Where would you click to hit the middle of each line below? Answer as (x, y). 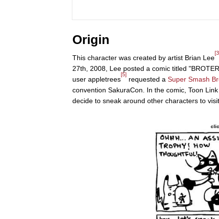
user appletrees (97, 79)
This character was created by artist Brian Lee (143, 58)
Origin (91, 40)
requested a (147, 79)
